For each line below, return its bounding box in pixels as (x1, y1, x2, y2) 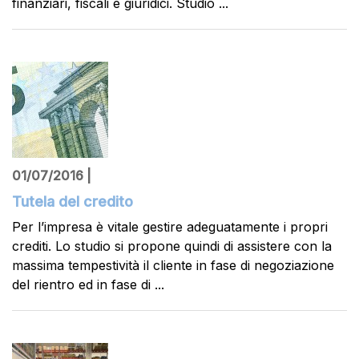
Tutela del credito (12, 193, 133, 210)
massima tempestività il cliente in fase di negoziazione (12, 257, 334, 273)
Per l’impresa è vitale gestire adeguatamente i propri (12, 219, 328, 235)
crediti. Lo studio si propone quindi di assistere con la (12, 238, 332, 254)
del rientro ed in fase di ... (12, 276, 164, 292)
